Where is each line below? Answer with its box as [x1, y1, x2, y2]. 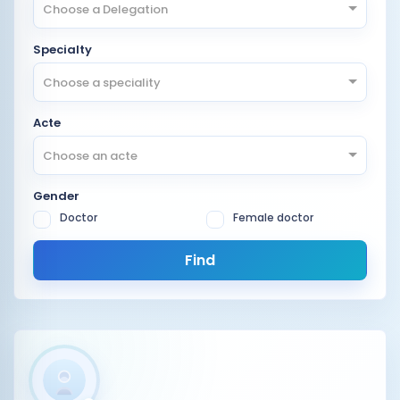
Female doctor [233, 210, 313, 225]
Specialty [33, 41, 92, 58]
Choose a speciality [43, 73, 161, 91]
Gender [33, 187, 79, 204]
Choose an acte [43, 146, 137, 164]
